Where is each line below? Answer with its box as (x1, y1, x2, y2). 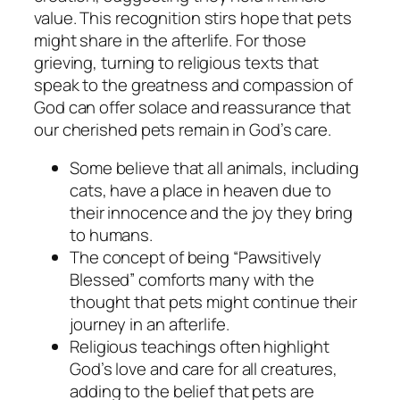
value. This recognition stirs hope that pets (34, 5, 352, 29)
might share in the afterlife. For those (34, 28, 307, 52)
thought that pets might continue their (70, 290, 358, 314)
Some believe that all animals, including (70, 156, 359, 180)
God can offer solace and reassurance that (34, 95, 351, 119)
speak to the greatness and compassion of (34, 72, 353, 96)
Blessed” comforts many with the (70, 268, 314, 292)
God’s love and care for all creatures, (70, 357, 338, 381)
